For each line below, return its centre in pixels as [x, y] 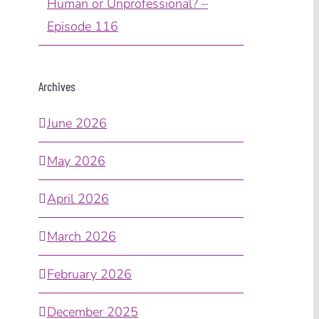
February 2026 [89, 274]
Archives [57, 86]
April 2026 [78, 198]
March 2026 [82, 236]
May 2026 [76, 161]
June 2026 [77, 123]
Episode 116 [83, 26]
